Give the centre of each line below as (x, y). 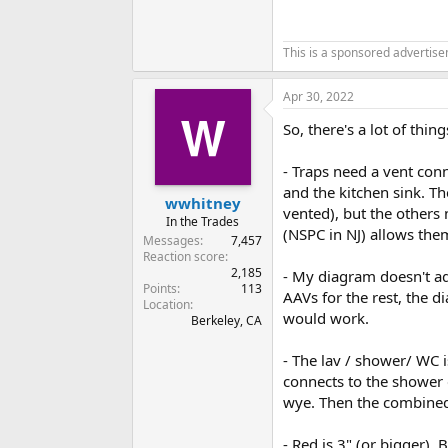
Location (166, 304)
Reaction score (184, 256)
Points (160, 288)
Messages (171, 240)
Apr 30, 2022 (318, 97)
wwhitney (202, 202)
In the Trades (202, 221)
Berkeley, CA (226, 320)
